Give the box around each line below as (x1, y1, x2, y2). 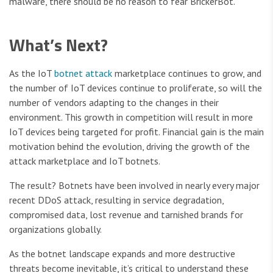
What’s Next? (9, 32, 108, 58)
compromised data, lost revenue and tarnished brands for (9, 208, 243, 221)
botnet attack (54, 67, 112, 80)
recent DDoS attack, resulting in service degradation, (9, 194, 224, 207)
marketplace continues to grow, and (112, 67, 261, 80)
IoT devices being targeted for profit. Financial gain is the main (9, 126, 264, 138)
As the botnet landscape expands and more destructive (9, 247, 235, 260)
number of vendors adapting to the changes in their (9, 96, 219, 109)
